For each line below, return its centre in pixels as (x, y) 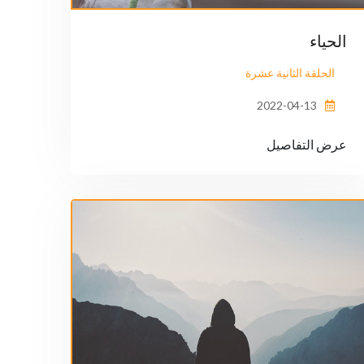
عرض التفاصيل (307, 145)
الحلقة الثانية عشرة (290, 73)
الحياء (328, 41)
